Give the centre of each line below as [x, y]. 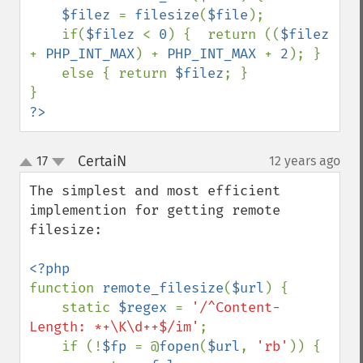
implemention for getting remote [155, 210]
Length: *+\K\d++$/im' [114, 327]
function [66, 288]
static [90, 307]
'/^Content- [236, 307]
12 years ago [305, 161]
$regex [147, 307]
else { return [118, 73]
